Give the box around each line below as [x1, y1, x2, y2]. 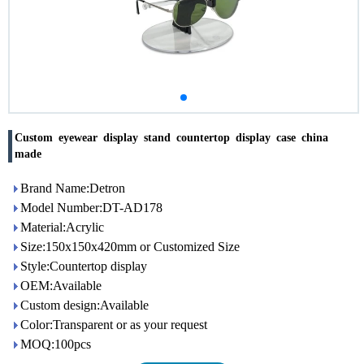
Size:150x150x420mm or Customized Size [20, 240, 240, 253]
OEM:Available [20, 279, 102, 292]
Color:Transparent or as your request [20, 318, 207, 331]
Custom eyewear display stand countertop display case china [15, 132, 334, 144]
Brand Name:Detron [20, 181, 125, 195]
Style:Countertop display [20, 259, 147, 273]
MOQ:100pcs [20, 337, 91, 351]
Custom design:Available [20, 298, 149, 312]
